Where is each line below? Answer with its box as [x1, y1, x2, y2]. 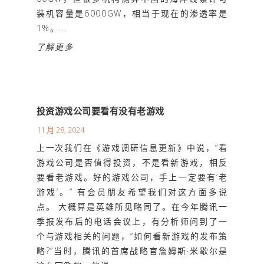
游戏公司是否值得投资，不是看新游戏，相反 [36, 157, 228, 169]
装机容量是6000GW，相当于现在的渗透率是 [36, 7, 228, 19]
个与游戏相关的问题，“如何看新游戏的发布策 [36, 230, 228, 242]
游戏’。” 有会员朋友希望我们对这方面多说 [36, 186, 228, 198]
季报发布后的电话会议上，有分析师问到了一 [36, 216, 228, 227]
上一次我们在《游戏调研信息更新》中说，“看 [36, 142, 228, 154]
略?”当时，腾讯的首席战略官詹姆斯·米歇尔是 [36, 245, 228, 257]
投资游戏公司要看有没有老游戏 [36, 105, 164, 117]
